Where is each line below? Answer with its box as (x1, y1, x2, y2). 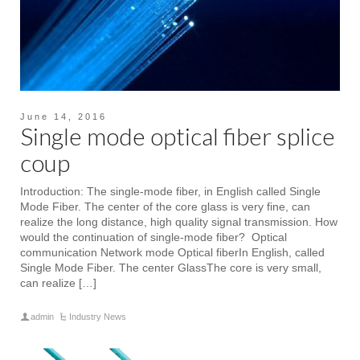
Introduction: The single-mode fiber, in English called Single (20, 184, 321, 198)
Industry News (69, 311, 127, 321)
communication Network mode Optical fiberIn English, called (20, 245, 325, 259)
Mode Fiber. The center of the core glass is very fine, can (20, 199, 310, 213)
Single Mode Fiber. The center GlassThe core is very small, (20, 260, 321, 274)
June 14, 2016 (20, 111, 107, 121)
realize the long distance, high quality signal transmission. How (20, 215, 337, 228)
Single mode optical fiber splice (20, 121, 335, 150)
